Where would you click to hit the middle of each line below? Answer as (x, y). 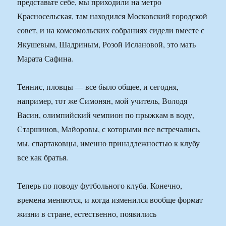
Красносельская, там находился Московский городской (112, 16)
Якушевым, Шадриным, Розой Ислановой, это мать (107, 44)
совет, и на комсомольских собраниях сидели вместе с (111, 30)
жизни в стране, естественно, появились (87, 214)
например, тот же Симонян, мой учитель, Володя (102, 101)
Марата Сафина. (45, 59)
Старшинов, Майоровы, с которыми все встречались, (109, 129)
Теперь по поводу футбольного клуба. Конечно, (100, 186)
